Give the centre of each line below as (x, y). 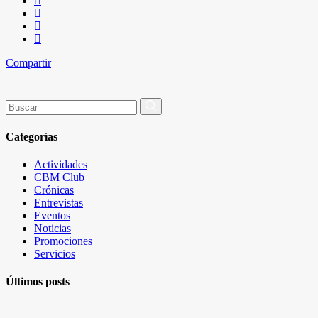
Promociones (63, 241)
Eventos (52, 215)
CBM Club (59, 177)
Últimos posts (38, 282)
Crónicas (54, 190)
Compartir (28, 63)
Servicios (55, 253)
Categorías (32, 136)
